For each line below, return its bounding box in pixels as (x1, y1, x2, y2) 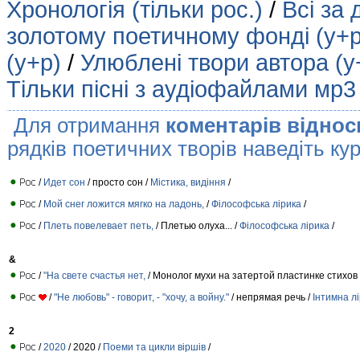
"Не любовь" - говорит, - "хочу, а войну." (54, 291, 231, 303)
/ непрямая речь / (231, 291, 313, 303)
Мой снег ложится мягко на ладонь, (43, 198, 207, 210)
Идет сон (43, 176, 85, 188)
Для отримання (13, 114, 166, 137)
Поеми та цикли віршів (103, 341, 206, 353)
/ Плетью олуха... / (153, 219, 239, 231)
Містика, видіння (150, 176, 226, 188)
